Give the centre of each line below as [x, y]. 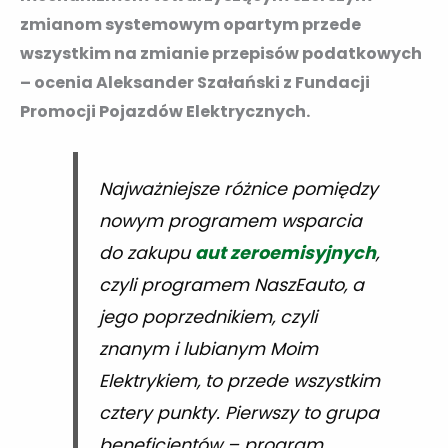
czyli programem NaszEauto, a [231, 285]
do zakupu [146, 253]
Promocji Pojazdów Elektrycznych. [165, 111]
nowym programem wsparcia [230, 221]
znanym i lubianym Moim [208, 349]
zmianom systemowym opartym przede [190, 24]
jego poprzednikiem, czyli [207, 317]
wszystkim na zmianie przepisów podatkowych [221, 53]
